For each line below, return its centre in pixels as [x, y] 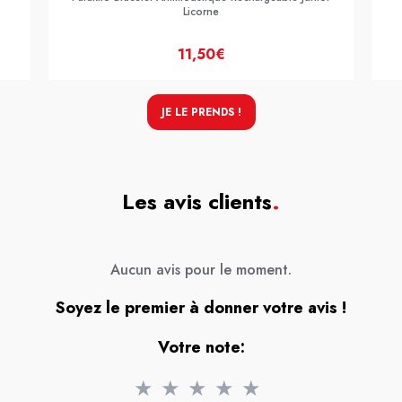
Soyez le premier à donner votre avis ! [201, 308]
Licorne [201, 12]
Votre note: [201, 347]
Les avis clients [197, 201]
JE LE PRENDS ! [201, 112]
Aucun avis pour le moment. [201, 270]
